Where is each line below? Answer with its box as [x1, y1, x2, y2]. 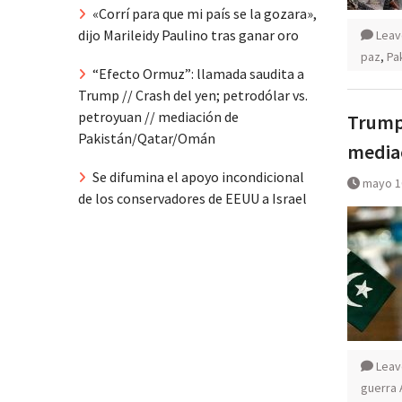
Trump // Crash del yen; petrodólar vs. [78, 85, 308, 104]
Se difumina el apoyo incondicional [92, 167, 304, 186]
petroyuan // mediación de [78, 107, 239, 126]
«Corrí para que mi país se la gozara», [92, 4, 317, 23]
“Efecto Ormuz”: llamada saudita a [92, 64, 304, 83]
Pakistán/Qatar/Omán [78, 128, 215, 147]
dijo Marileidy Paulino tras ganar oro [78, 26, 299, 45]
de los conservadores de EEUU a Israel [78, 188, 307, 207]
